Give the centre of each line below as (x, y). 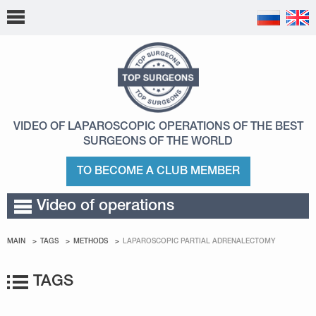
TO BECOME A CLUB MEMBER (158, 171)
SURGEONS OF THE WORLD (158, 142)
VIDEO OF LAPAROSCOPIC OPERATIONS (123, 127)
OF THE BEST (268, 127)
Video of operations (105, 206)
